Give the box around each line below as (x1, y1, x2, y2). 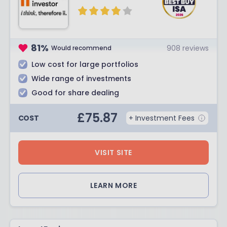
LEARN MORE (90, 180, 137, 191)
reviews (182, 43, 209, 53)
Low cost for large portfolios (31, 59, 138, 69)
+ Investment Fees (129, 113, 195, 123)
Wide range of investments (31, 73, 131, 84)
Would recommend (51, 43, 112, 52)
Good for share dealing (31, 88, 119, 98)
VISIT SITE (95, 147, 132, 158)
